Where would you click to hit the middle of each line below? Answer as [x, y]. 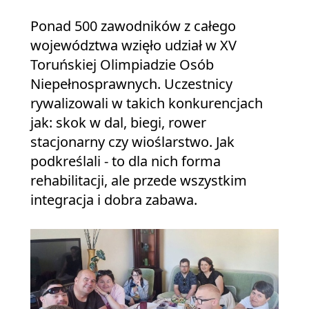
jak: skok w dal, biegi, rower [118, 122]
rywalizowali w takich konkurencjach [147, 103]
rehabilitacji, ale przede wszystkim [139, 180]
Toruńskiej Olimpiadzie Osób [122, 64]
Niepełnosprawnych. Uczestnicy [131, 83]
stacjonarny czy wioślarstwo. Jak [132, 141]
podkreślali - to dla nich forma [126, 161]
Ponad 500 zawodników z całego [133, 26]
